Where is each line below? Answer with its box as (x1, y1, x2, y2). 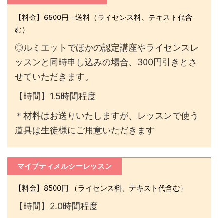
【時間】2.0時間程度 (15, 201, 98, 211)
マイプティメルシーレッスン (17, 162, 112, 171)
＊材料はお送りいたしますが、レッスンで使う (15, 110, 199, 121)
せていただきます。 (15, 72, 93, 82)
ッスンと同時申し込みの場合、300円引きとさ (15, 57, 197, 67)
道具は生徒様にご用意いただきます (15, 125, 155, 135)
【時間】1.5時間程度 (15, 91, 96, 101)
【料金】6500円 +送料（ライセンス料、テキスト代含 (15, 13, 192, 22)
